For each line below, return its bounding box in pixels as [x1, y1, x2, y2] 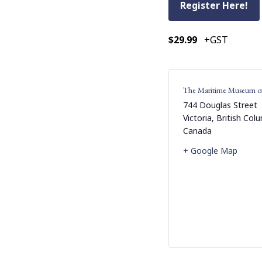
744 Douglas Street [183, 99, 257, 111]
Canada [183, 125, 212, 136]
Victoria [183, 112, 212, 123]
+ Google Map [183, 144, 237, 156]
